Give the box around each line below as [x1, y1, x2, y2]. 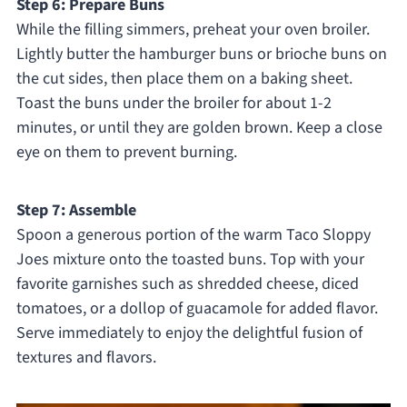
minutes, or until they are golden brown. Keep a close [15, 116, 382, 140]
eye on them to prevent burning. [15, 141, 237, 164]
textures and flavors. [15, 346, 156, 370]
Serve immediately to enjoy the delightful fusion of [15, 322, 362, 345]
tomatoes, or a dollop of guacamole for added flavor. [15, 297, 378, 321]
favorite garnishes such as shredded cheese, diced [15, 273, 359, 296]
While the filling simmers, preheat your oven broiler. [15, 18, 370, 42]
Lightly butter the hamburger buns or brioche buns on [15, 43, 387, 66]
